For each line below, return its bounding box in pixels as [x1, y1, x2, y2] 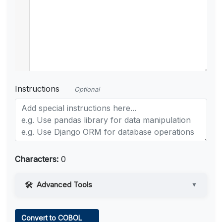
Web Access [32, 202, 75, 211]
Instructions [15, 84, 59, 94]
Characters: [15, 154, 58, 165]
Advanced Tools [37, 180, 92, 190]
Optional [74, 86, 100, 94]
